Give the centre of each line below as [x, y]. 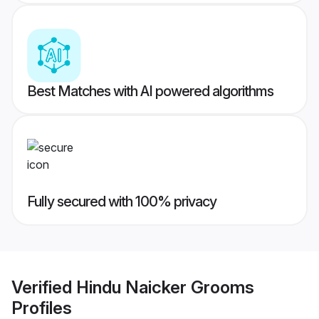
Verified [44, 287]
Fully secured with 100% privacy [122, 202]
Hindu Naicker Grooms [165, 287]
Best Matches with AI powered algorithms [150, 91]
